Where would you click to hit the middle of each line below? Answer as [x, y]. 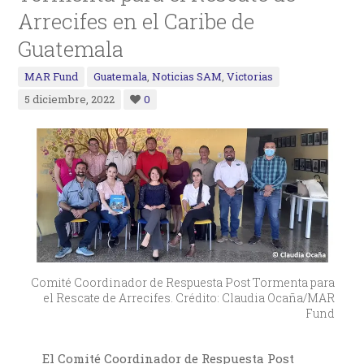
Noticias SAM [187, 76]
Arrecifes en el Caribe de [136, 21]
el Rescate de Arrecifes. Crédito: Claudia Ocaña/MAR [188, 298]
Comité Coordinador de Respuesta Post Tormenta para [182, 283]
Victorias [250, 76]
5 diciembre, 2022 [70, 99]
